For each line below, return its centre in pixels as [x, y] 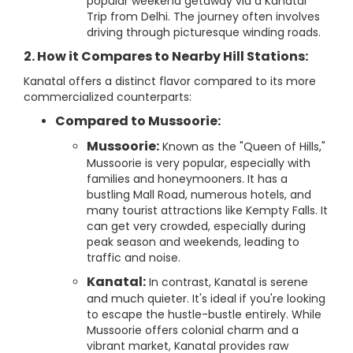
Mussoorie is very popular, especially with [199, 163]
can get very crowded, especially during [196, 226]
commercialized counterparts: [108, 97]
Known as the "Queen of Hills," [242, 147]
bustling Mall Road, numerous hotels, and [199, 195]
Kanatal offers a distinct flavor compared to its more [170, 81]
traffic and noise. [134, 258]
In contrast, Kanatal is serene [227, 282]
